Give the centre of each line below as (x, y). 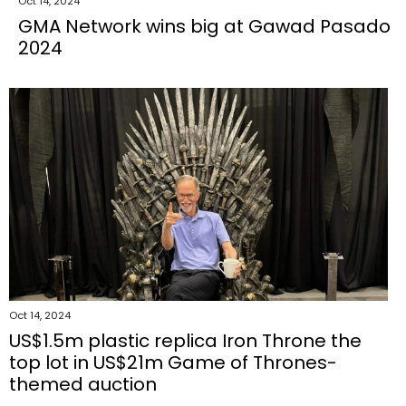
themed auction (83, 385)
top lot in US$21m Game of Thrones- (173, 363)
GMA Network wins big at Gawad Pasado (204, 27)
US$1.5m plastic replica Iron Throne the (185, 341)
